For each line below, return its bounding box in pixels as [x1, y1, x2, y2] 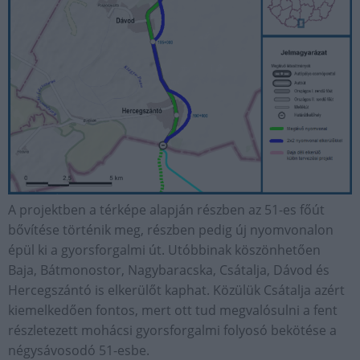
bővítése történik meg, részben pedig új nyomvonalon [8, 221, 333, 239]
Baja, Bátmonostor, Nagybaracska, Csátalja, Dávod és [8, 261, 329, 280]
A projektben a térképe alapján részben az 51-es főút [8, 201, 325, 219]
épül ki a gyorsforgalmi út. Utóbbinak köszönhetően [8, 241, 321, 260]
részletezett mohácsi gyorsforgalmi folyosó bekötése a [8, 321, 337, 340]
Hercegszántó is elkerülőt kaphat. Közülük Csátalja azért [8, 281, 345, 300]
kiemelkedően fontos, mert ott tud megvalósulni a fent [8, 301, 337, 320]
